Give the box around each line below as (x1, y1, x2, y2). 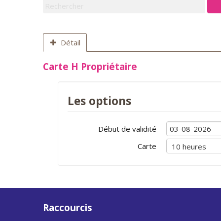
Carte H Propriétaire (43, 60, 137, 73)
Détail (60, 37, 80, 47)
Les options (68, 93, 131, 109)
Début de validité (98, 124, 156, 134)
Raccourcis (43, 201, 92, 214)
